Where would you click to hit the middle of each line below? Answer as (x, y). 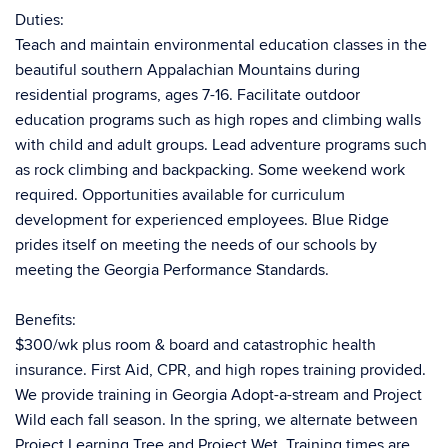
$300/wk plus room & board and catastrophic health (195, 345)
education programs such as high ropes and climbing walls (218, 120)
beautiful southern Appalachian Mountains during (187, 70)
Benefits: (45, 320)
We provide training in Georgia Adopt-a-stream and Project (218, 395)
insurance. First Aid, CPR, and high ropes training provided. (220, 370)
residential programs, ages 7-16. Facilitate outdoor (187, 95)
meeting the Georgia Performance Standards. (172, 270)
